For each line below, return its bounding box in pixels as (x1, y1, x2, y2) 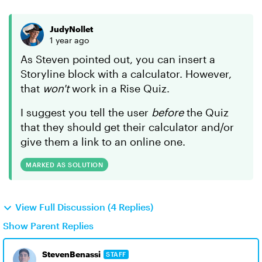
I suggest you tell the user (20, 106, 151, 119)
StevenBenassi (42, 249, 101, 259)
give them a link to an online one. (20, 135, 188, 148)
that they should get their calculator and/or (20, 120, 234, 133)
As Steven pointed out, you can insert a (20, 53, 215, 65)
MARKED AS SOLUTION (26, 161, 103, 168)
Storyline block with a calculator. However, (20, 67, 232, 80)
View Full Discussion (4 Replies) (15, 201, 153, 212)
